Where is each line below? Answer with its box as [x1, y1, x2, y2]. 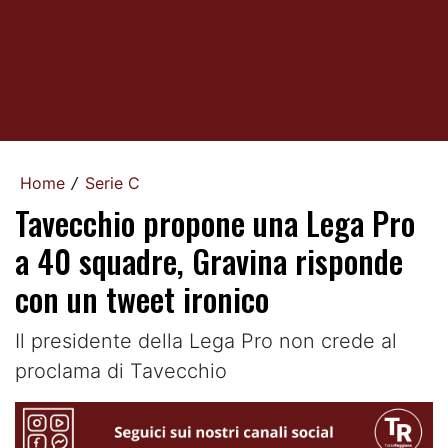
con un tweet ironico [15, 275, 269, 322]
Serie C [85, 173, 140, 193]
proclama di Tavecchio [15, 359, 227, 383]
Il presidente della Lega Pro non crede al [15, 329, 397, 353]
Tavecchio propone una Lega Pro [15, 199, 415, 246]
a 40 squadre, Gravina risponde [15, 237, 403, 284]
